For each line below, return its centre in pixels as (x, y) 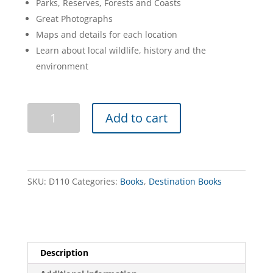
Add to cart (136, 118)
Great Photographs (74, 19)
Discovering (50, 110)
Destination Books (185, 182)
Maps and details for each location (106, 35)
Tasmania (46, 138)
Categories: (94, 182)
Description (64, 253)
